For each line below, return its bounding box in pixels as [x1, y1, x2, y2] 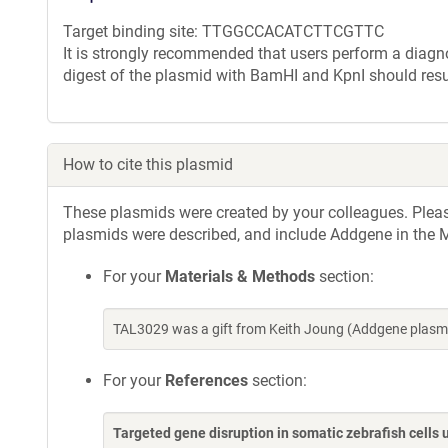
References [165, 371, 248, 390]
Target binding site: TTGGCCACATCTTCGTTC [63, 22, 384, 41]
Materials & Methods [165, 267, 315, 286]
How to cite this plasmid [63, 155, 233, 174]
